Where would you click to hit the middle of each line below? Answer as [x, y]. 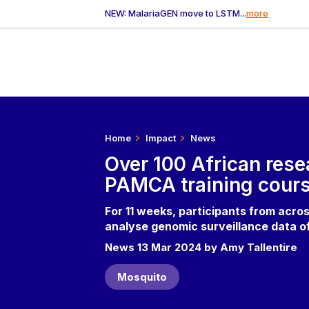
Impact [160, 138]
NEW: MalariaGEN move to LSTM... [176, 13]
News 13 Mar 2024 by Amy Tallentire [201, 247]
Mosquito [142, 277]
